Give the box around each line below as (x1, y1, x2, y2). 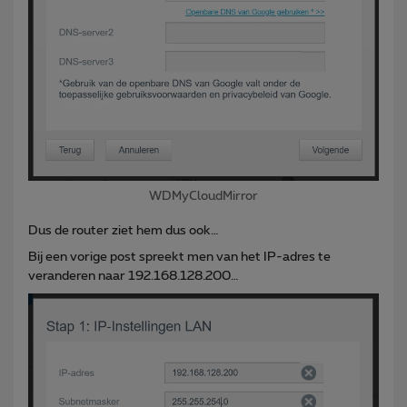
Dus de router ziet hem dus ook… (28, 224, 219, 238)
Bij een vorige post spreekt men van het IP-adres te (28, 251, 331, 264)
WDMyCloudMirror (149, 190, 258, 203)
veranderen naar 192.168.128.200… (28, 270, 239, 283)
